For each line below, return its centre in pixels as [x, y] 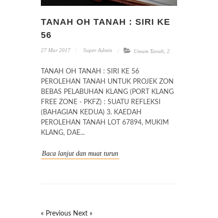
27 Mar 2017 [56, 50]
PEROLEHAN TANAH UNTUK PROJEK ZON [107, 82]
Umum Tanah [149, 51]
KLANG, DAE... [63, 133]
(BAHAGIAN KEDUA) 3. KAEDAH [91, 113]
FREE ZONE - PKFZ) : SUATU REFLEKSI [101, 102]
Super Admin [97, 50]
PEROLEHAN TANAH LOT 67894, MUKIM [105, 123]
